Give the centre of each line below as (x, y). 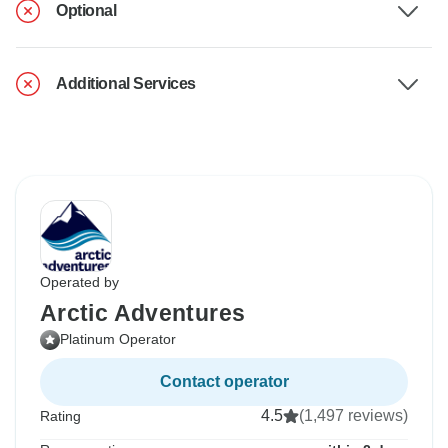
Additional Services (126, 84)
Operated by (79, 282)
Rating (60, 416)
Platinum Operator (118, 339)
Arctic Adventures (143, 313)
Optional (86, 11)
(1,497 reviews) (353, 416)
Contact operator (224, 382)
